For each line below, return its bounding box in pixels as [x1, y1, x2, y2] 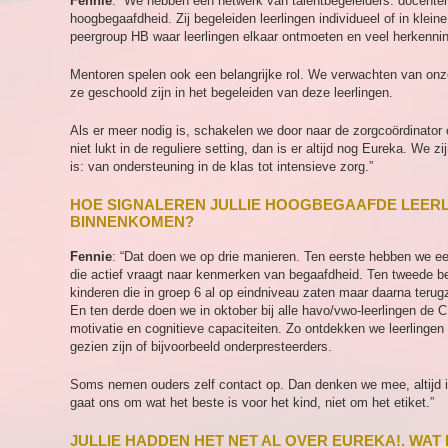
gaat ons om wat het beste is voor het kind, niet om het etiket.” [70, 395, 434, 410]
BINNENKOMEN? [70, 213, 194, 230]
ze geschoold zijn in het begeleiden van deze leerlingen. [70, 85, 393, 100]
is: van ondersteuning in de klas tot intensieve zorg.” [70, 159, 373, 174]
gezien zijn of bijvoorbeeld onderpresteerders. [70, 339, 332, 354]
